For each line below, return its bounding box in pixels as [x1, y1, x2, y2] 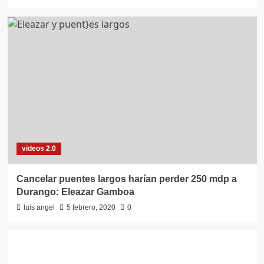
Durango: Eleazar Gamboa [16, 187, 134, 197]
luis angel [23, 203, 55, 212]
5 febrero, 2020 [66, 203, 115, 212]
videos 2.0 [21, 144, 56, 153]
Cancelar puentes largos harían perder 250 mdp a [16, 174, 237, 184]
